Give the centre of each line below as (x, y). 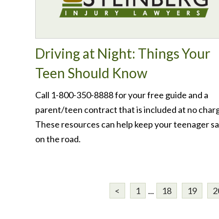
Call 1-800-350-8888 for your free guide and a (122, 95)
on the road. (58, 139)
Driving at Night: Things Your (123, 53)
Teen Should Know (91, 73)
